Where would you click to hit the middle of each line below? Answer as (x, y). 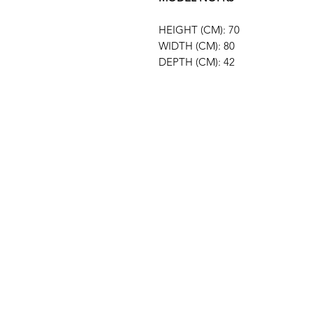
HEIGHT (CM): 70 (199, 30)
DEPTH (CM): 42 (197, 62)
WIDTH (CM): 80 (197, 46)
